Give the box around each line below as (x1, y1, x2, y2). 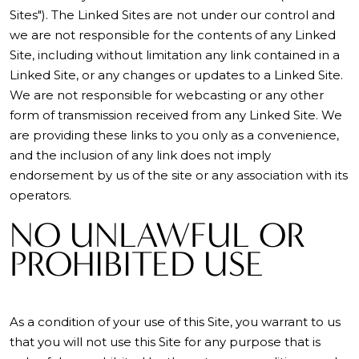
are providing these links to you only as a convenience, (10, 127, 339, 143)
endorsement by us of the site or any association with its (10, 167, 348, 183)
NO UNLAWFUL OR (10, 215, 305, 256)
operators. (10, 188, 71, 203)
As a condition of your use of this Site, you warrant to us (10, 314, 341, 329)
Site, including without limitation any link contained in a (10, 47, 340, 63)
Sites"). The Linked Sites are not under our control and (10, 7, 335, 22)
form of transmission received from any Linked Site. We (10, 107, 342, 123)
